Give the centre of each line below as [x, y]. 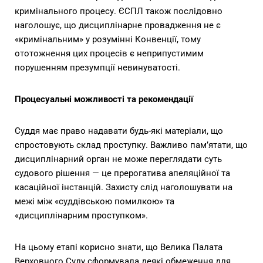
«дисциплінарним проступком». [81, 216]
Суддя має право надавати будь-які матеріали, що [119, 131]
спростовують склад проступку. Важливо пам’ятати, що [131, 145]
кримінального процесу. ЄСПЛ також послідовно [119, 11]
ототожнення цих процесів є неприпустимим [109, 54]
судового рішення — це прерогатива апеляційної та [122, 173]
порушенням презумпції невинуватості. [97, 68]
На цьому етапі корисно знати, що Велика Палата [119, 247]
